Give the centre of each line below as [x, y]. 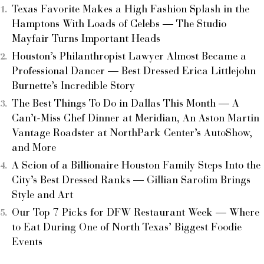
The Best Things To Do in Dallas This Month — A [126, 104]
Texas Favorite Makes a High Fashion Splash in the [131, 10]
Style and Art [42, 195]
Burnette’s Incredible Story [73, 86]
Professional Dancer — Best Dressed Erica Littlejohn [134, 72]
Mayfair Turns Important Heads [86, 39]
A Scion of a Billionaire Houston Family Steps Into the [136, 166]
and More [34, 148]
